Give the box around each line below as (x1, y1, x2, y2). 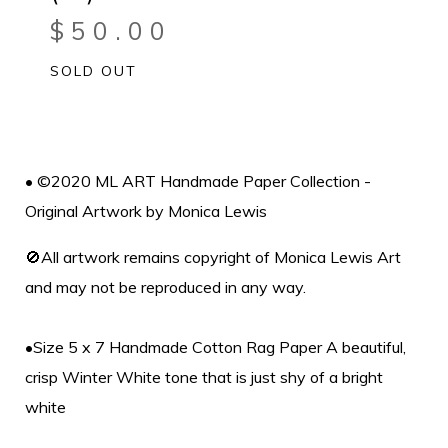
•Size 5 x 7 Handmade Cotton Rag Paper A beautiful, (25, 336, 406, 357)
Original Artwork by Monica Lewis (25, 200, 267, 221)
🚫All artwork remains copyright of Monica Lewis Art (25, 246, 401, 267)
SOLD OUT (50, 61, 137, 80)
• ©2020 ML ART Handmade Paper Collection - (25, 170, 371, 191)
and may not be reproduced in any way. (25, 276, 306, 297)
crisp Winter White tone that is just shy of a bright (25, 366, 383, 387)
